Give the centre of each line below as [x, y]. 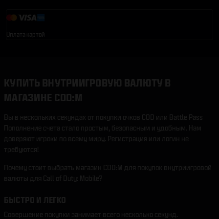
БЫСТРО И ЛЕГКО [35, 200]
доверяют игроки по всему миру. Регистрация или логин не [96, 139]
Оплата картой [26, 34]
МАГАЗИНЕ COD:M [43, 97]
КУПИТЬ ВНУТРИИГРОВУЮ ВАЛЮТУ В [88, 83]
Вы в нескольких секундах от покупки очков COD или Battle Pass [103, 117]
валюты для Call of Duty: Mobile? [53, 178]
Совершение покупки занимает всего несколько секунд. [91, 214]
